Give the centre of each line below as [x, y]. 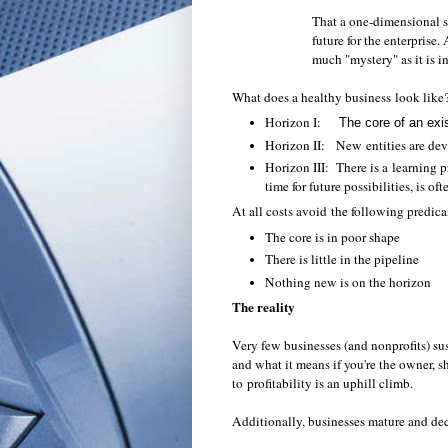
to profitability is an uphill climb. [326, 383]
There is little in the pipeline [342, 259]
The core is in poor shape [332, 237]
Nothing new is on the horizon [348, 281]
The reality [263, 307]
